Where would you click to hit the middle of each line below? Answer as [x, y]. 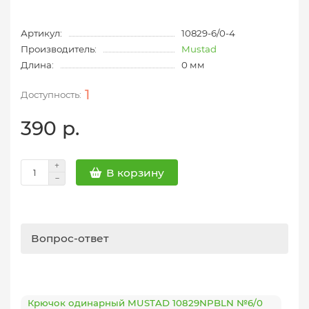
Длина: [37, 65]
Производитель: [59, 49]
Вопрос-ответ [70, 238]
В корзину [135, 172]
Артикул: [41, 33]
